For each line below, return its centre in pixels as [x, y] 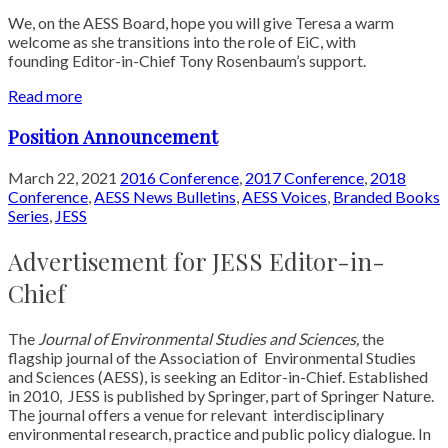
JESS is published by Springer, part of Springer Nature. [251, 395]
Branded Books [386, 196]
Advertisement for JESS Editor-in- [196, 260]
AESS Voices [284, 196]
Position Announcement [113, 136]
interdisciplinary [328, 414]
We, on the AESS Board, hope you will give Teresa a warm [201, 23]
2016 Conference [179, 177]
